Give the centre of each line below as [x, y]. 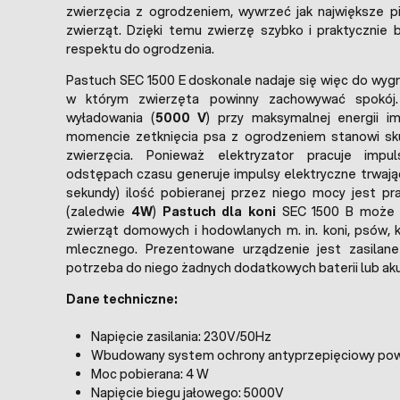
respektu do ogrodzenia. [140, 50]
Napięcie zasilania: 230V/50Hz [181, 337]
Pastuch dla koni [219, 212]
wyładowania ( [111, 118]
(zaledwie [99, 212]
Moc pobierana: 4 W [150, 375]
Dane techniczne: [122, 300]
